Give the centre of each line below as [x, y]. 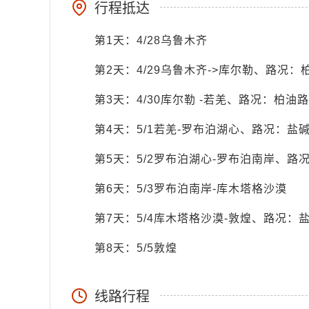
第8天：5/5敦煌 [136, 248]
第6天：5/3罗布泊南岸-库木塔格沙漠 [191, 189]
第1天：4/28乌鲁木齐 [151, 40]
